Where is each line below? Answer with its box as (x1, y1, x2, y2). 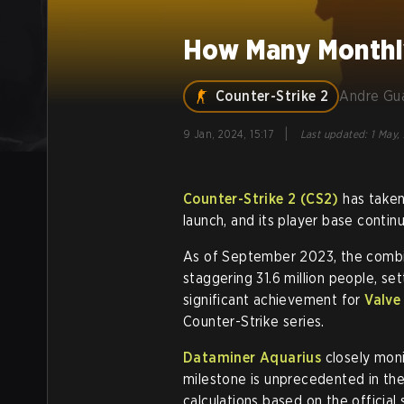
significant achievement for (183, 291, 365, 308)
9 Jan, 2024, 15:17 (183, 127, 274, 141)
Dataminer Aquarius (183, 349, 322, 366)
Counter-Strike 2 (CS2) (183, 190, 339, 207)
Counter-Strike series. (183, 313, 325, 330)
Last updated (299, 127, 365, 141)
